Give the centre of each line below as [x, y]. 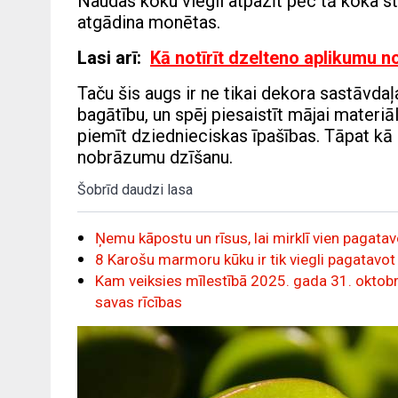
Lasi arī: [111, 58]
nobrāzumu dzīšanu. [155, 158]
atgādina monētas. [149, 23]
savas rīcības [139, 302]
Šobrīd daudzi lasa [135, 190]
